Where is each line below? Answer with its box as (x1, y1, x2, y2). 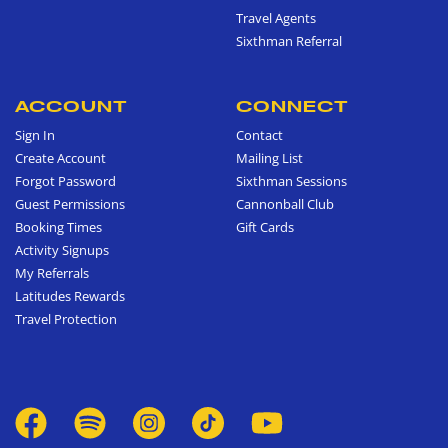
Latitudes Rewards (15, 286, 125, 305)
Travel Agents (236, 8, 316, 27)
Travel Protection (15, 309, 117, 328)
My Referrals (15, 263, 89, 282)
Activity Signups (15, 240, 109, 259)
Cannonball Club (236, 194, 334, 213)
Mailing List (236, 148, 303, 167)
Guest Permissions (15, 194, 125, 213)
